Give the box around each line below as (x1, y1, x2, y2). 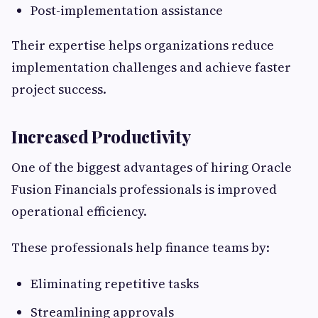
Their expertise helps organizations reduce (11, 36, 274, 55)
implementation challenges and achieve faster (11, 58, 291, 77)
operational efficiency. (11, 202, 147, 221)
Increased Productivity (11, 125, 191, 148)
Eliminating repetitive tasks (31, 275, 199, 293)
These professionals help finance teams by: (11, 238, 270, 257)
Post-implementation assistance (31, 1, 223, 20)
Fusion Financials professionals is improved (11, 180, 277, 199)
